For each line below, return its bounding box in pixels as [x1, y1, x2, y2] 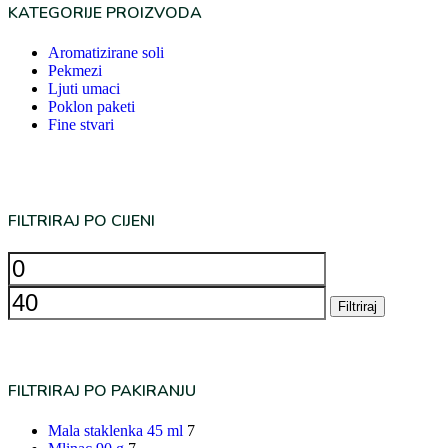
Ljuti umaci [48, 79, 120, 97]
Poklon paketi [48, 97, 135, 115]
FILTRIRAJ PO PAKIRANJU [8, 379, 196, 402]
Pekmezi [48, 61, 102, 79]
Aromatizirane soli [48, 43, 164, 61]
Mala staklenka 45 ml [48, 421, 183, 439]
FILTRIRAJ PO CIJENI [8, 209, 155, 232]
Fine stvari [48, 115, 114, 133]
